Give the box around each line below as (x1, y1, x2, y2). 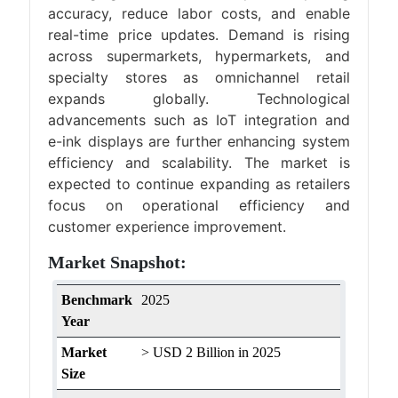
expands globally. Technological (48, 90, 350, 107)
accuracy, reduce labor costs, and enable (48, 4, 350, 22)
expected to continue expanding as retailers (48, 175, 350, 193)
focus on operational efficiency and (48, 196, 350, 214)
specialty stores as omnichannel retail (48, 68, 350, 86)
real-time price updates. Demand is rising (48, 26, 350, 44)
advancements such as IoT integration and (48, 111, 350, 129)
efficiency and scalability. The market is (48, 154, 350, 171)
